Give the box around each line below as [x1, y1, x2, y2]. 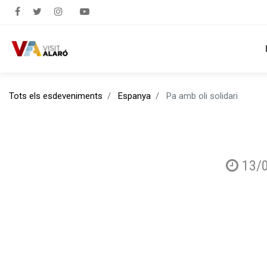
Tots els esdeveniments [9, 91, 103, 101]
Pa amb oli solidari [166, 91, 238, 101]
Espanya [118, 91, 151, 101]
